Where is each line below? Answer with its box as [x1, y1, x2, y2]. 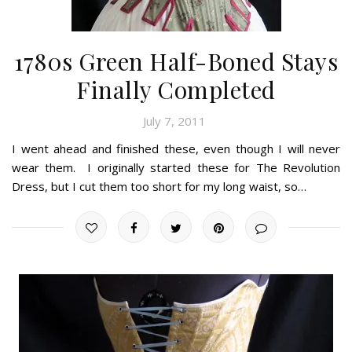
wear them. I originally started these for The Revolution [12, 159, 340, 175]
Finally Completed [76, 73, 276, 105]
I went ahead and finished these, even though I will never [12, 140, 340, 156]
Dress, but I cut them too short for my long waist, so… [12, 178, 306, 194]
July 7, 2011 [142, 112, 206, 129]
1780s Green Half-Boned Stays [14, 45, 338, 77]
